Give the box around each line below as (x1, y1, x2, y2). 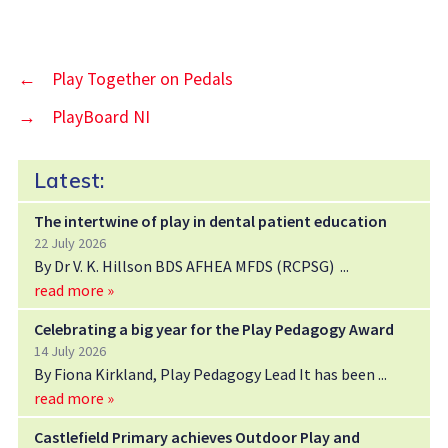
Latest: (33, 166, 105, 193)
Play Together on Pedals (51, 67, 233, 90)
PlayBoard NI (51, 105, 150, 128)
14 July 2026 (33, 341, 106, 360)
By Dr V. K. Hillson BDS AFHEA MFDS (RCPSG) (33, 255, 340, 276)
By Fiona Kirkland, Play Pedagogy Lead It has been (33, 363, 378, 384)
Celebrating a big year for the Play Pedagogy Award (33, 318, 394, 339)
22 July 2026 (33, 233, 106, 252)
